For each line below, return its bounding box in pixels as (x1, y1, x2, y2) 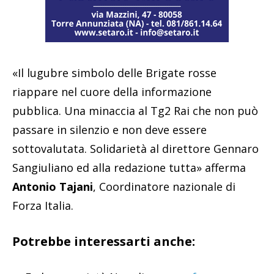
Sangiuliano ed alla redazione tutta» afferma (12, 160, 246, 176)
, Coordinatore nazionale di (93, 179, 235, 194)
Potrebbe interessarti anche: (12, 233, 195, 250)
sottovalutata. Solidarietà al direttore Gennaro (12, 141, 259, 157)
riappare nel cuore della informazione (12, 84, 212, 100)
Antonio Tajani (12, 179, 93, 194)
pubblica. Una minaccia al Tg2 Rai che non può (12, 103, 258, 119)
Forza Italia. (12, 198, 73, 213)
